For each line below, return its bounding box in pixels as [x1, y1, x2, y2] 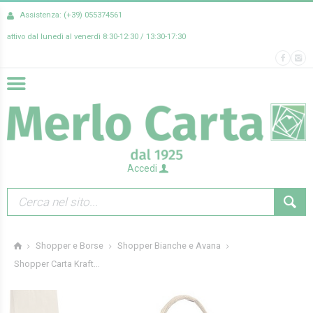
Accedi [127, 162, 159, 174]
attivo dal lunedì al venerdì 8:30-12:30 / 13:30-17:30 [7, 31, 186, 41]
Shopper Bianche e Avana [117, 240, 221, 252]
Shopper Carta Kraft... [14, 259, 100, 270]
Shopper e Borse [36, 240, 103, 252]
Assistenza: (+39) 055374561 [20, 10, 122, 20]
